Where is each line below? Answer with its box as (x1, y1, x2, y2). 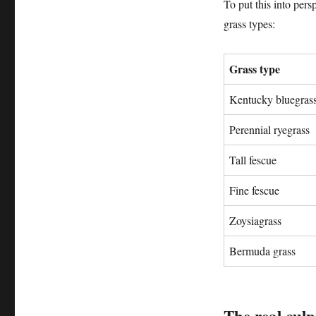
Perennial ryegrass (229, 122, 310, 137)
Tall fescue (229, 152, 276, 167)
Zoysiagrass (229, 213, 281, 228)
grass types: (223, 16, 275, 31)
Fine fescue (229, 183, 279, 197)
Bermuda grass (229, 243, 296, 258)
